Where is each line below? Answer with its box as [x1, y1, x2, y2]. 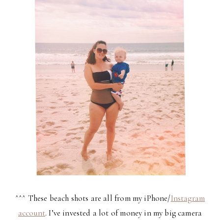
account [18, 207, 46, 218]
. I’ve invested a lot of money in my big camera [45, 207, 202, 218]
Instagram [170, 192, 205, 203]
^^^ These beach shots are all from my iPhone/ [15, 192, 171, 203]
